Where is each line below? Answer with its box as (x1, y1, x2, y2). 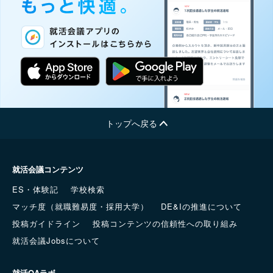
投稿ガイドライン (12, 218, 80, 230)
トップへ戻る (105, 117, 160, 130)
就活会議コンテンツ (12, 163, 83, 175)
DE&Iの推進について (161, 200, 242, 213)
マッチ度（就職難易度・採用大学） (12, 200, 149, 213)
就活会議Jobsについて (12, 235, 100, 247)
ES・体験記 (12, 183, 58, 196)
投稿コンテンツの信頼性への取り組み (93, 218, 238, 230)
